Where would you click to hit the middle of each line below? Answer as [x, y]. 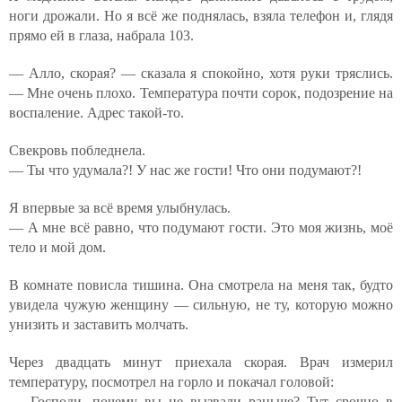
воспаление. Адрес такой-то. [96, 113]
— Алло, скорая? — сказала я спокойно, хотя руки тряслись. [201, 73]
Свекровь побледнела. [77, 150]
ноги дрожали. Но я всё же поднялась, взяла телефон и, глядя [201, 16]
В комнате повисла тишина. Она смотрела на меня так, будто [201, 285]
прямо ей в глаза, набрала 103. [101, 35]
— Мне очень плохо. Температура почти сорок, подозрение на [201, 93]
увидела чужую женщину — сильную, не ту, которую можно [201, 305]
